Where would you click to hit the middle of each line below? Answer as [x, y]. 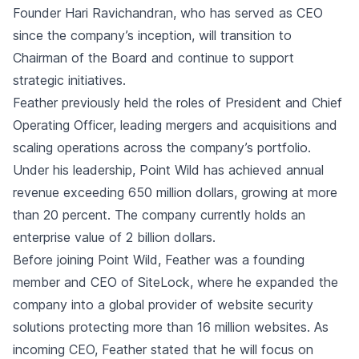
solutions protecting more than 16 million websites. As [171, 327]
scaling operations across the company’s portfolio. [162, 147]
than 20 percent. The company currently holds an [159, 215]
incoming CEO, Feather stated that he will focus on [163, 349]
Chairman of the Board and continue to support [153, 58]
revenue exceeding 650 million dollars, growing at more [175, 192]
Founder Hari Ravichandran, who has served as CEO [168, 13]
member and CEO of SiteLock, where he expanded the [175, 282]
